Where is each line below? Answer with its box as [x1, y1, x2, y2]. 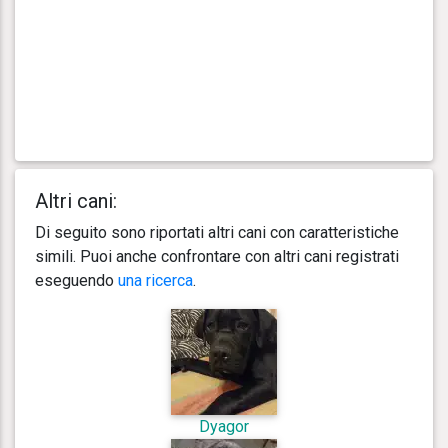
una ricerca [118, 270, 193, 290]
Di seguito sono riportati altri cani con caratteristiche [35, 222, 399, 242]
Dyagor [199, 416, 249, 436]
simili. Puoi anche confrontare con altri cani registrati [35, 246, 399, 266]
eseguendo [35, 270, 118, 290]
